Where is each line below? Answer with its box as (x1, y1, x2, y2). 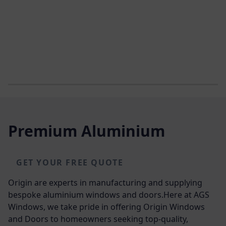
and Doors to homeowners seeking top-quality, (8, 213, 188, 224)
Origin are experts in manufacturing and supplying (8, 177, 202, 188)
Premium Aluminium (8, 120, 165, 141)
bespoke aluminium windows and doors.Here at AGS (8, 189, 209, 200)
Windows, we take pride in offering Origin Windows (8, 201, 205, 212)
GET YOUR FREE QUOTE (16, 156, 124, 168)
